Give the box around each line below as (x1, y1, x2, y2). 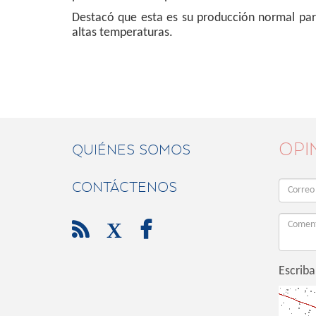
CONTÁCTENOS (72, 179, 177, 195)
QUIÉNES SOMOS (72, 142, 190, 157)
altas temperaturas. (72, 26, 173, 39)
